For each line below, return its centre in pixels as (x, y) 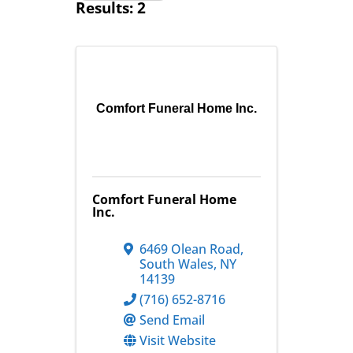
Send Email (172, 320)
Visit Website (177, 340)
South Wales (176, 264)
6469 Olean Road (190, 249)
